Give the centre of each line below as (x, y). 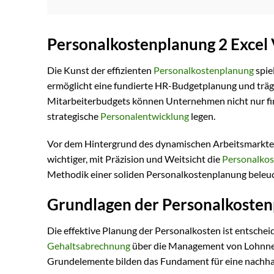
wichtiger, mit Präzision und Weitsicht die (135, 159)
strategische (74, 116)
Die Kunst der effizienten (100, 70)
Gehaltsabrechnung (89, 246)
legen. (202, 116)
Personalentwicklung (145, 116)
